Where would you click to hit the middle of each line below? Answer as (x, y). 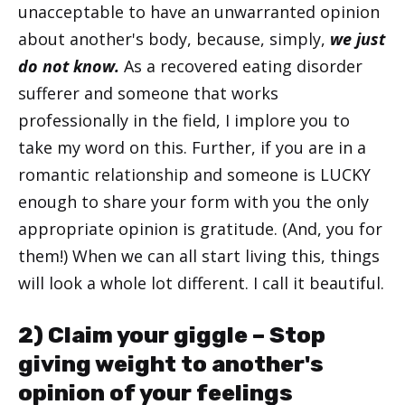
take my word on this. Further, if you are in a (192, 148)
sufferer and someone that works (148, 94)
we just (358, 39)
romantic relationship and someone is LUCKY (194, 175)
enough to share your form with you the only (193, 202)
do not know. (69, 66)
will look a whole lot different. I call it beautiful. (201, 283)
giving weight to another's (171, 364)
